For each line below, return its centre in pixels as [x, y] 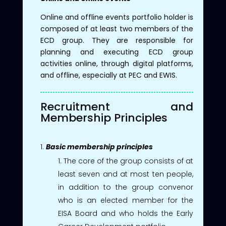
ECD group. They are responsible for [117, 40]
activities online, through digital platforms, [117, 63]
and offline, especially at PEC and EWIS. [108, 75]
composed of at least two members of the [117, 29]
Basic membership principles [99, 147]
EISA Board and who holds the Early [126, 213]
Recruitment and [117, 106]
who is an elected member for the [126, 200]
